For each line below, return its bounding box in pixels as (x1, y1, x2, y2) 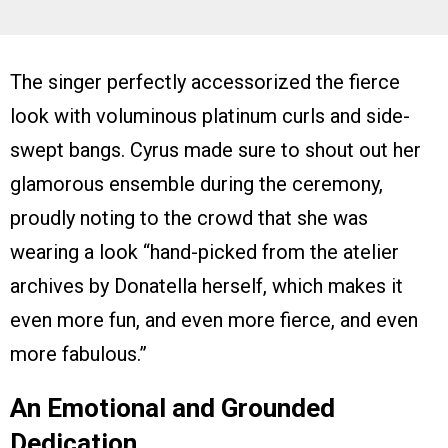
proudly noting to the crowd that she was (10, 205, 368, 230)
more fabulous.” (10, 341, 147, 366)
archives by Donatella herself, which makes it (10, 273, 403, 298)
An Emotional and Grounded (10, 392, 335, 423)
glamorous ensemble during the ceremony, (10, 171, 383, 196)
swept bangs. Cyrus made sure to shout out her (10, 137, 421, 162)
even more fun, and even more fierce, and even (10, 307, 418, 332)
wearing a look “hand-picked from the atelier (10, 239, 399, 264)
